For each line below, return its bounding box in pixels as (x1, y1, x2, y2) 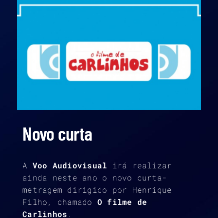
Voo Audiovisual (32, 160, 108, 170)
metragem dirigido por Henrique (22, 184, 172, 195)
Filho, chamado (22, 196, 97, 207)
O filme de (97, 196, 147, 207)
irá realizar (107, 160, 172, 170)
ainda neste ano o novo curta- (22, 172, 167, 182)
